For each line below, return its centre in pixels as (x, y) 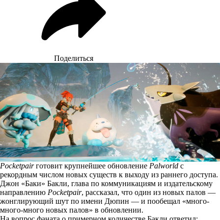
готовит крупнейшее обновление (92, 165)
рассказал (101, 192)
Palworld (164, 165)
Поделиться (74, 58)
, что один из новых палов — (166, 192)
